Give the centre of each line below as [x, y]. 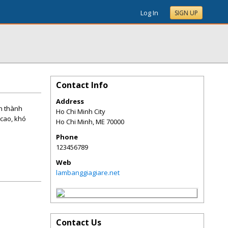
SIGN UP [186, 13]
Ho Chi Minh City [81, 111]
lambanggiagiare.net [88, 173]
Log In [149, 13]
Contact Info [82, 85]
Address [70, 101]
